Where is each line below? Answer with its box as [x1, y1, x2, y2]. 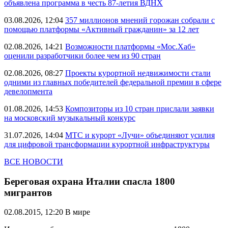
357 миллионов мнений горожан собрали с [65, 16, 215, 24]
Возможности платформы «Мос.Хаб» [65, 42, 195, 51]
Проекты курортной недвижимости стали [65, 69, 211, 77]
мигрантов [4, 187, 52, 198]
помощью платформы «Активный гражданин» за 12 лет [4, 25, 199, 34]
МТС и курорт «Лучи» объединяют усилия [65, 131, 215, 139]
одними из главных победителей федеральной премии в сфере [4, 78, 221, 87]
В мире [65, 208, 90, 217]
